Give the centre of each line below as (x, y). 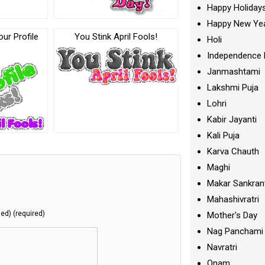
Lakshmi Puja (233, 88)
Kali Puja (224, 135)
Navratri (222, 247)
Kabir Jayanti (232, 119)
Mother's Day (232, 215)
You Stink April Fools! (116, 37)
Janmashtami (234, 72)
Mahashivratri (233, 199)
